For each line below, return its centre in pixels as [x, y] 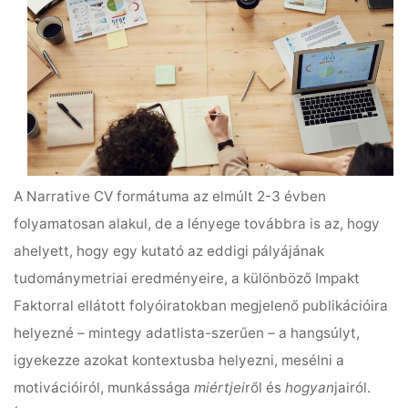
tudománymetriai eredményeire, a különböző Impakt [187, 278]
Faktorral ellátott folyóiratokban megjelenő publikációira [201, 305]
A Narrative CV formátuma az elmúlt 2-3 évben [170, 196]
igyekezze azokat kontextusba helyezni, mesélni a [179, 360]
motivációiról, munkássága [104, 387]
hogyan [310, 387]
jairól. [353, 387]
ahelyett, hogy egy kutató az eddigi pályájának [169, 250]
